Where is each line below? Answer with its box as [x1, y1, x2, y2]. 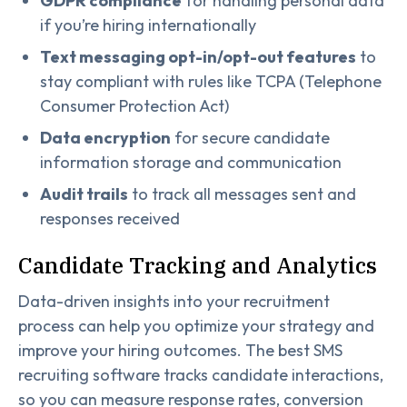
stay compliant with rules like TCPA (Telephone [40, 70, 382, 92]
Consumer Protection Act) [40, 94, 229, 116]
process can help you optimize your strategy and [18, 314, 374, 336]
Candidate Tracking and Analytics [18, 250, 377, 280]
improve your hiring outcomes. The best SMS [18, 339, 342, 361]
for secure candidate [171, 126, 330, 148]
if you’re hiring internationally [40, 14, 256, 35]
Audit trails [40, 183, 128, 204]
